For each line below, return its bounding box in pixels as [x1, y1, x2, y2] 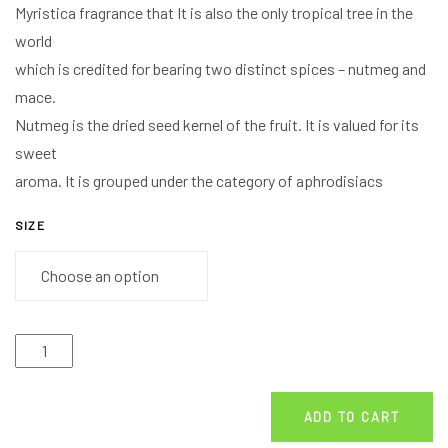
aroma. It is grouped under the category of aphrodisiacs [15, 171, 383, 191]
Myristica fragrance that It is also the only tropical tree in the [15, 3, 413, 23]
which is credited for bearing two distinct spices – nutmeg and [15, 59, 426, 79]
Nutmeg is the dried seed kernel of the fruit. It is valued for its [15, 115, 419, 135]
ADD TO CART [303, 408, 400, 425]
